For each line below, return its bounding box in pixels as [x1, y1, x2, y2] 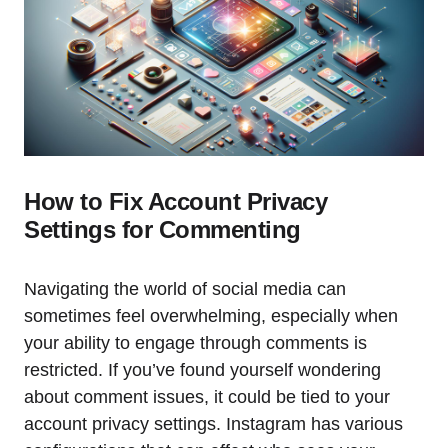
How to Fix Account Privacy [24, 188, 328, 216]
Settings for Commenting [24, 216, 301, 244]
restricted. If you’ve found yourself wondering [24, 360, 381, 381]
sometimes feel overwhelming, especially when [24, 306, 398, 327]
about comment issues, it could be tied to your [24, 387, 390, 408]
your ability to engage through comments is [24, 333, 367, 354]
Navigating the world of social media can [24, 279, 346, 300]
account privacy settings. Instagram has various [24, 414, 403, 435]
